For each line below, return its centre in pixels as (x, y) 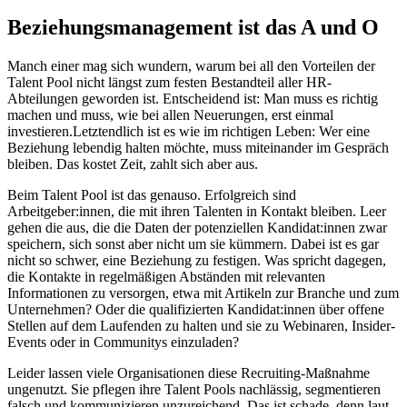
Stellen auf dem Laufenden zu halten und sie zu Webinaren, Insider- (201, 325)
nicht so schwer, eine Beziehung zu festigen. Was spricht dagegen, (197, 260)
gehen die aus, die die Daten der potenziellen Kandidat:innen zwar (197, 227)
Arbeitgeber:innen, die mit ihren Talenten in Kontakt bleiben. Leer (197, 211)
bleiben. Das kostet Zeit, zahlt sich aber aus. (133, 164)
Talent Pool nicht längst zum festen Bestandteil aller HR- (169, 82)
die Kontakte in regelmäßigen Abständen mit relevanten (166, 276)
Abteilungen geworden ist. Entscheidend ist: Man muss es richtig (193, 98)
